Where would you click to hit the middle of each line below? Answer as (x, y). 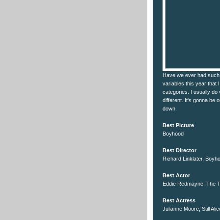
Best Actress (179, 201)
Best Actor (176, 176)
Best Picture (178, 125)
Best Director (179, 151)
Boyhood (173, 134)
